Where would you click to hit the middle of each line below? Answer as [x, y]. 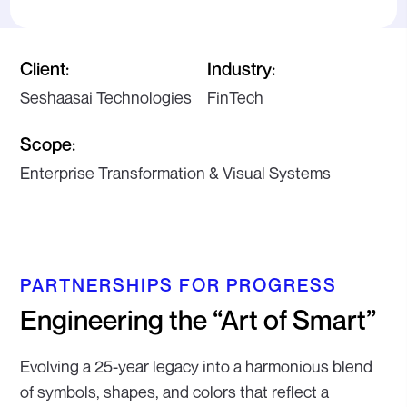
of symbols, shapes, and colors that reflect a [175, 392]
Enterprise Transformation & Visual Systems [176, 173]
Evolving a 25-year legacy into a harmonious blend [197, 367]
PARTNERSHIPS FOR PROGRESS [179, 286]
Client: [45, 69]
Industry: [242, 69]
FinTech [236, 98]
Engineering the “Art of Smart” [199, 320]
